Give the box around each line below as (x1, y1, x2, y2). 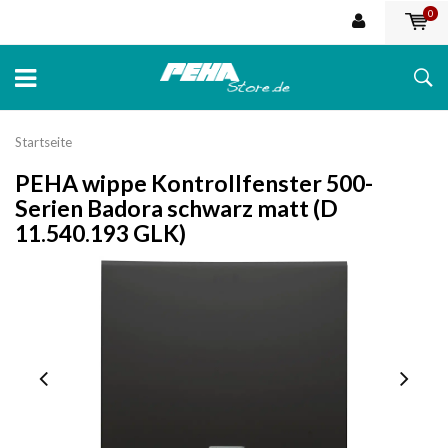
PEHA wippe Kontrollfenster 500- (15, 168, 373, 197)
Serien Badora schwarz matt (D (15, 193, 338, 222)
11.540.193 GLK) (15, 218, 186, 247)
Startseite (15, 133, 72, 150)
